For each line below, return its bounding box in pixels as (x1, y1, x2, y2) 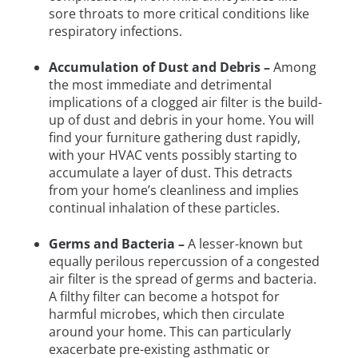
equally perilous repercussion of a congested (48, 252, 320, 270)
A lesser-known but (187, 234, 303, 253)
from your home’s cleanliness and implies (48, 181, 299, 199)
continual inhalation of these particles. (48, 198, 283, 217)
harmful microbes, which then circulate (48, 304, 284, 323)
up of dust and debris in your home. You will (48, 110, 314, 129)
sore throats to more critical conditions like (48, 4, 309, 22)
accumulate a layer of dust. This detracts (48, 163, 292, 181)
